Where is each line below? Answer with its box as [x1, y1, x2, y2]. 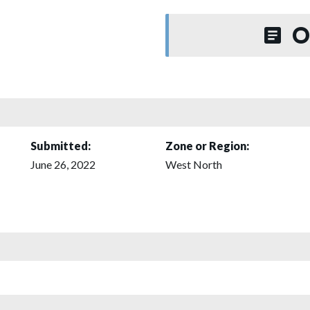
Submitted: [30, 138, 91, 152]
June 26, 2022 [30, 157, 95, 171]
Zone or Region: [165, 138, 249, 152]
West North [165, 157, 222, 171]
